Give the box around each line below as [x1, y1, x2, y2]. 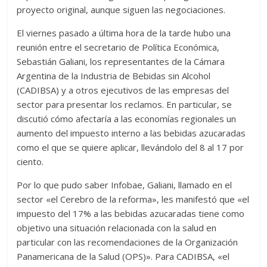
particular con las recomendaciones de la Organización [17, 236, 238, 249]
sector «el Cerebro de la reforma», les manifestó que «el [17, 193, 250, 206]
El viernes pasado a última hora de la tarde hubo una [17, 27, 231, 39]
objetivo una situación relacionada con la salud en [17, 222, 217, 234]
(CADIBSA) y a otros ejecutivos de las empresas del [17, 84, 229, 97]
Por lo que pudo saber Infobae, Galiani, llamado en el [17, 179, 232, 191]
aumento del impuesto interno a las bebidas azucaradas [17, 127, 246, 139]
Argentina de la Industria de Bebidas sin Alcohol [17, 70, 211, 82]
